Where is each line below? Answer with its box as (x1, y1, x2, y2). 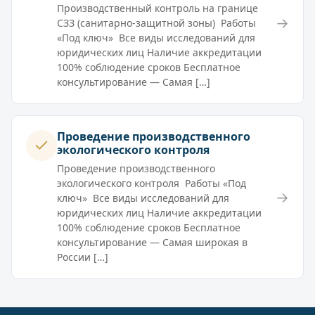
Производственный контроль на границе (57, 1, 258, 15)
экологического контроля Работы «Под (57, 176, 246, 191)
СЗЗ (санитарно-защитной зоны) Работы (57, 16, 256, 30)
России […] (57, 250, 108, 264)
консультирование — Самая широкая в (57, 236, 247, 250)
